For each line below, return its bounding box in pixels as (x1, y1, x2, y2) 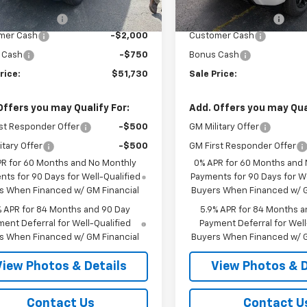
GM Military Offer (189, 122, 260, 132)
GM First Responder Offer (189, 141, 297, 151)
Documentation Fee (189, 14, 273, 23)
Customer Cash (189, 31, 255, 40)
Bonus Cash (189, 50, 240, 60)
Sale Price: (189, 69, 238, 79)
